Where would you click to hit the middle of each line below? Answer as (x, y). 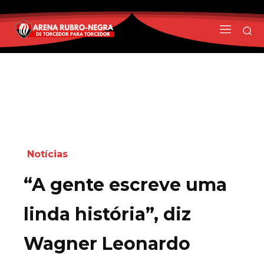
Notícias (47, 154)
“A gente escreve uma (125, 184)
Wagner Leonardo (107, 243)
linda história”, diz (107, 214)
